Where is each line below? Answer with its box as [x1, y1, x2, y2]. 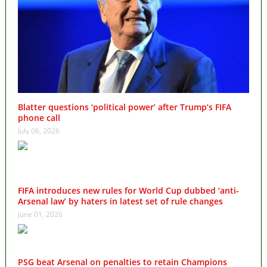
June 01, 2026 [17, 209, 63, 220]
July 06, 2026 [17, 126, 60, 136]
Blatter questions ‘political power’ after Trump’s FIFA [17, 101, 231, 113]
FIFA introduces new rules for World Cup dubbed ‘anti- [17, 185, 239, 197]
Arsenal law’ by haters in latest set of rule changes [17, 195, 223, 207]
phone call [17, 112, 60, 124]
